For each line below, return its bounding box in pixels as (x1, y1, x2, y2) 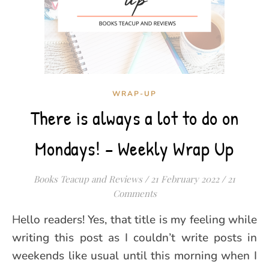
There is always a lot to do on (30, 105, 239, 131)
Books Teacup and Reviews (34, 173, 142, 185)
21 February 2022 (151, 173, 219, 185)
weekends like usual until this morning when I (12, 248, 257, 264)
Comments (112, 187, 157, 199)
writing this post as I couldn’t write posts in (12, 230, 257, 246)
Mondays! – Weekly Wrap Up (35, 136, 234, 162)
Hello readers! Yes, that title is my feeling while (12, 212, 20, 228)
